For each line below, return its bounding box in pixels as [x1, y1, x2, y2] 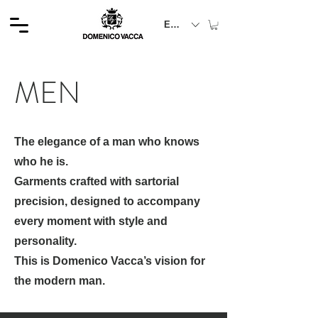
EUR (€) [164, 19, 197, 30]
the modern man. [14, 275, 105, 287]
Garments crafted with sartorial [14, 175, 179, 188]
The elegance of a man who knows [14, 136, 199, 148]
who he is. [14, 155, 68, 168]
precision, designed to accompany [14, 195, 200, 208]
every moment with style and [14, 215, 168, 228]
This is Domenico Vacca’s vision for [14, 255, 205, 268]
